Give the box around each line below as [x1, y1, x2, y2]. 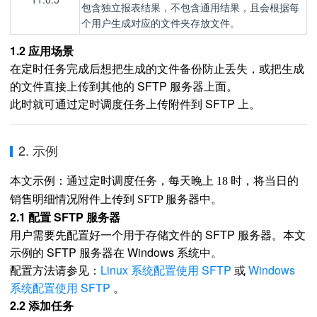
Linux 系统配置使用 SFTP [100, 262, 231, 278]
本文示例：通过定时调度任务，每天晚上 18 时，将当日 [10, 175, 287, 187]
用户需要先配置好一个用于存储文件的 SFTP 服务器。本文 [10, 226, 306, 243]
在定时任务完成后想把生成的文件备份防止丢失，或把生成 [10, 60, 304, 76]
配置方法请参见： [10, 262, 100, 278]
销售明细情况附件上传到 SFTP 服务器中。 [10, 193, 222, 205]
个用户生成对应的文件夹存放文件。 [81, 16, 240, 30]
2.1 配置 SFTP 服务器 [10, 209, 120, 225]
